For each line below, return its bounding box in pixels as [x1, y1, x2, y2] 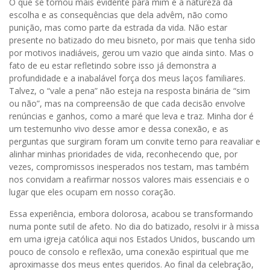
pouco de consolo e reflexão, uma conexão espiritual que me [9, 245, 249, 257]
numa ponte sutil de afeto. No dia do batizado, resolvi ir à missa [9, 220, 259, 232]
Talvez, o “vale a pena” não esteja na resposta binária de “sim [9, 84, 250, 96]
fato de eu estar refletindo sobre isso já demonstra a [9, 59, 216, 71]
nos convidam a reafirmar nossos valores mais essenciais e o [9, 173, 250, 185]
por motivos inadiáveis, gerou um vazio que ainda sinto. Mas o [9, 46, 254, 58]
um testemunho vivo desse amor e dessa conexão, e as [9, 122, 228, 134]
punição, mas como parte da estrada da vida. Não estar [9, 21, 227, 33]
